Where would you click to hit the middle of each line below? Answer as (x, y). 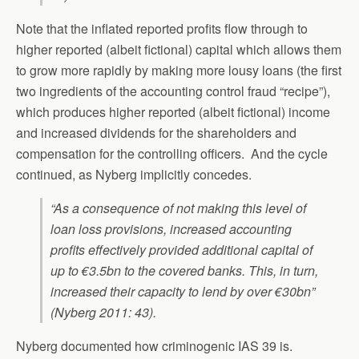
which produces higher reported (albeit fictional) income (173, 112)
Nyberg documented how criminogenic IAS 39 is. (154, 346)
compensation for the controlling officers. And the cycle (172, 153)
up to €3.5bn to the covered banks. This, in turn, (184, 270)
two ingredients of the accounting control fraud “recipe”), (173, 91)
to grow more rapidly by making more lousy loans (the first (179, 70)
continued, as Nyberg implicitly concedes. (134, 174)
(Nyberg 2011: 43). (103, 312)
